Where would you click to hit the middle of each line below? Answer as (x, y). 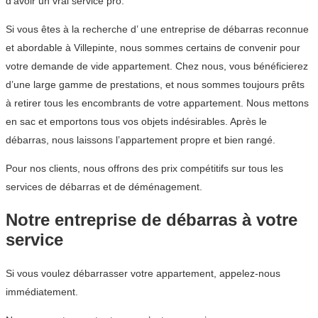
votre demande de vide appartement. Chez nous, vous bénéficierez (157, 66)
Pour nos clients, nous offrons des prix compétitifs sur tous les (144, 169)
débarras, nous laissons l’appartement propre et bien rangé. (141, 140)
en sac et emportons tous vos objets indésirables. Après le (136, 122)
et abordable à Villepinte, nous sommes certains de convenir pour (153, 48)
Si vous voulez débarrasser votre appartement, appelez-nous (143, 274)
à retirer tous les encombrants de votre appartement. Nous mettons (157, 103)
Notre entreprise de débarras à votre (152, 220)
